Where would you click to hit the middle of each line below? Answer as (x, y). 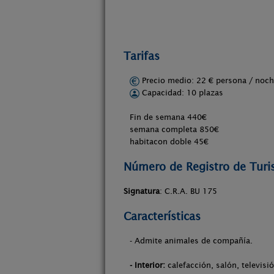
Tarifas (142, 56)
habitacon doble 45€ (169, 142)
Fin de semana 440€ (168, 117)
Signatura (142, 191)
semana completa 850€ (174, 129)
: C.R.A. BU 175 (188, 191)
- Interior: (147, 265)
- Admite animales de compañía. (191, 241)
